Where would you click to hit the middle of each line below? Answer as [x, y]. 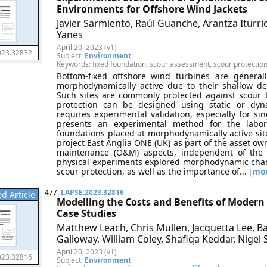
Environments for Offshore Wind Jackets [152, 9]
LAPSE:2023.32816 [92, 192]
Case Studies [86, 213]
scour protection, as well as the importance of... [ [154, 171]
